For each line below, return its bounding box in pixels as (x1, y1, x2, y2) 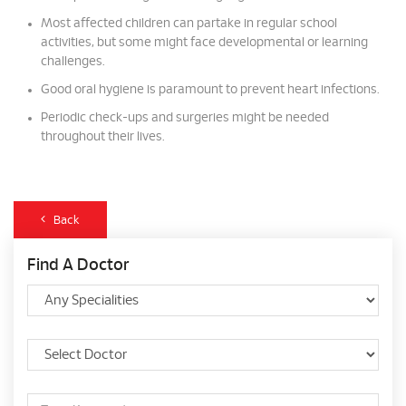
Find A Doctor (27, 257, 130, 274)
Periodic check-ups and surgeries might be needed (41, 111, 329, 124)
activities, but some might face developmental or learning (41, 36, 368, 49)
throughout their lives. (41, 130, 165, 143)
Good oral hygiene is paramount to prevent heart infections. (41, 83, 380, 96)
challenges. (41, 55, 105, 68)
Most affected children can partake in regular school (41, 17, 337, 30)
